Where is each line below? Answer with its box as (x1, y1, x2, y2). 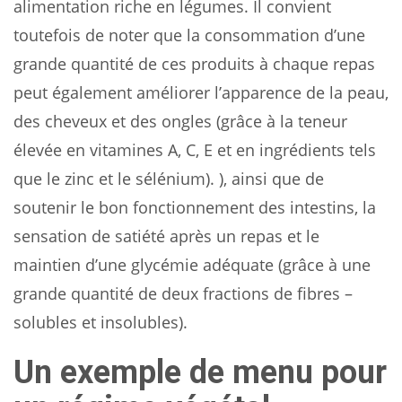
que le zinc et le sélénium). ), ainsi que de (13, 167, 324, 189)
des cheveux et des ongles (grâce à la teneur (13, 109, 347, 132)
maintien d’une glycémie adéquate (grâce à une (13, 253, 371, 275)
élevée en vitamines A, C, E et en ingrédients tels (13, 138, 376, 161)
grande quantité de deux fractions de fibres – (13, 282, 353, 304)
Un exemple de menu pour (13, 353, 387, 391)
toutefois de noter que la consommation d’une (13, 23, 365, 46)
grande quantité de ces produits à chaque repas (13, 52, 375, 74)
